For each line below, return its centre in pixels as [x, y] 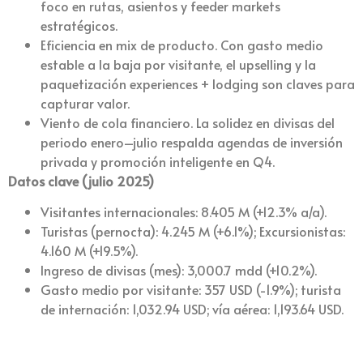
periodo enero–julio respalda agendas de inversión [192, 141]
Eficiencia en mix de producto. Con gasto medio [182, 44]
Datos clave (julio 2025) [81, 180]
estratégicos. [81, 25]
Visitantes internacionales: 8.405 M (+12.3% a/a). [184, 211]
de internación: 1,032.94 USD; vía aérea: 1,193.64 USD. [194, 308]
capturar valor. [87, 102]
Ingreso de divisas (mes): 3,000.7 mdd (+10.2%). [179, 269]
